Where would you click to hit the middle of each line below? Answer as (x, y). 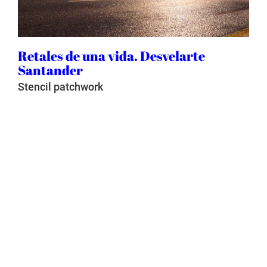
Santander (50, 70)
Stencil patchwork (60, 87)
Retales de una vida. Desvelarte (111, 56)
